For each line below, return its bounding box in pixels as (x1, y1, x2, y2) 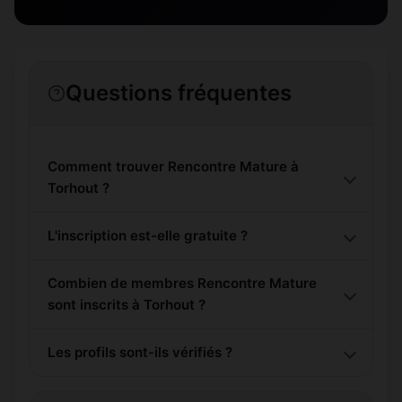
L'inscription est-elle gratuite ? (48, 227, 248, 245)
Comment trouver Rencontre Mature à (48, 158, 299, 176)
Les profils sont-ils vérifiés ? (48, 344, 232, 362)
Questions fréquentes (66, 80, 292, 107)
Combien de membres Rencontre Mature (48, 275, 317, 293)
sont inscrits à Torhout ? (48, 296, 205, 314)
